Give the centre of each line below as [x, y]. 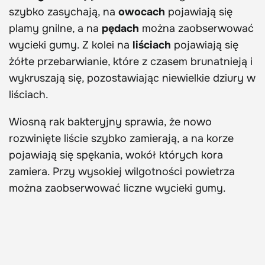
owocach [142, 12]
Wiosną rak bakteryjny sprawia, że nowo [110, 122]
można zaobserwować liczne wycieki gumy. [120, 188]
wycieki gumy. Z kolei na [71, 45]
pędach [120, 28]
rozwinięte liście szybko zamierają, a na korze [121, 138]
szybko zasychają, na [64, 12]
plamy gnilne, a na [55, 28]
